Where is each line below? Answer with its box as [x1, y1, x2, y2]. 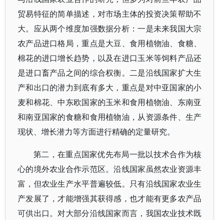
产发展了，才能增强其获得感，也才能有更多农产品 [18, 193, 202, 204]
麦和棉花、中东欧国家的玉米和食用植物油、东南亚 [18, 97, 202, 108]
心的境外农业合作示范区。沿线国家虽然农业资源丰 [18, 164, 202, 175]
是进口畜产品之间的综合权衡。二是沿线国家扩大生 [18, 67, 202, 79]
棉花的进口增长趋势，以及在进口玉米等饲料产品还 [18, 53, 202, 64]
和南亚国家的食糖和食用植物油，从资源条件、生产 [18, 111, 202, 123]
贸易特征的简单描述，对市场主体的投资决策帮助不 [18, 8, 202, 20]
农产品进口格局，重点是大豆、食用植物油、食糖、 [18, 38, 202, 49]
